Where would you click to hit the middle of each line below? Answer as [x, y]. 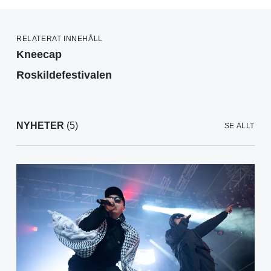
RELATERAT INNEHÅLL [60, 39]
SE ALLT [239, 126]
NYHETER [40, 126]
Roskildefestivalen [64, 75]
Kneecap [39, 55]
